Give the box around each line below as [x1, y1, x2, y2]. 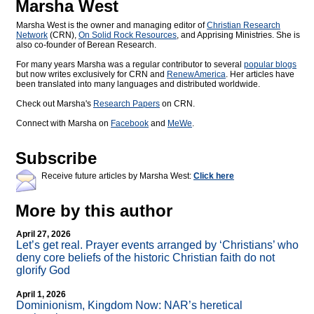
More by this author [15, 201, 172, 221]
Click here [193, 171, 234, 182]
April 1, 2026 [16, 289, 66, 300]
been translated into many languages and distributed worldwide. [16, 79, 260, 90]
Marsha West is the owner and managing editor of [16, 20, 207, 31]
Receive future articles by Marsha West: [41, 171, 193, 182]
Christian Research [207, 20, 280, 31]
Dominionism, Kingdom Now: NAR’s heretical [16, 299, 243, 312]
